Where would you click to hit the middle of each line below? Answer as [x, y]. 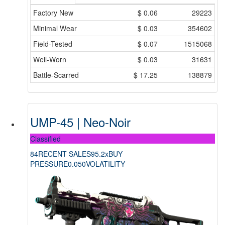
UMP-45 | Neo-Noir [80, 122]
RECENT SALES [65, 154]
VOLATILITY [105, 164]
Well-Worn [50, 60]
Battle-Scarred [56, 75]
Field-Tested [53, 44]
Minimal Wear [55, 28]
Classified [45, 139]
